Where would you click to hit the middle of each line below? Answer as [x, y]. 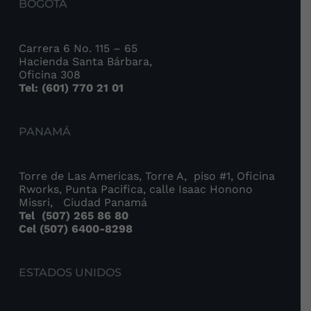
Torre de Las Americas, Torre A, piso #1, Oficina [147, 176]
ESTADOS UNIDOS [70, 273]
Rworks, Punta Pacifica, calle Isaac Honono [136, 190]
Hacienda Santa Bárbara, [86, 62]
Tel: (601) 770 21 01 [72, 88]
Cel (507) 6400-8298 [76, 229]
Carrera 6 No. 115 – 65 [78, 49]
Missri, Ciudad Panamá [83, 203]
